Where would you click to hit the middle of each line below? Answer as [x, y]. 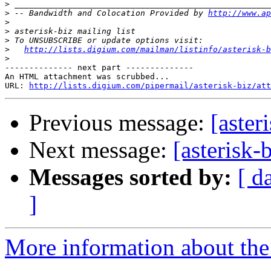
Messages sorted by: [130, 177]
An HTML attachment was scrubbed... [87, 77]
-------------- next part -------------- [99, 68]
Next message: [101, 150]
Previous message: [120, 123]
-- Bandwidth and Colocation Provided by [109, 13]
